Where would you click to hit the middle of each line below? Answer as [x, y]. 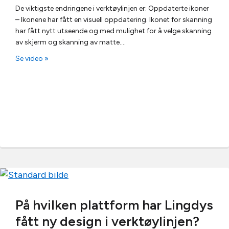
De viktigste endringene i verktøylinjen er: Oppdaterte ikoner [112, 8]
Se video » [32, 58]
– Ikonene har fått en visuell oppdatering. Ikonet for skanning [114, 19]
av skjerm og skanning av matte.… [71, 42]
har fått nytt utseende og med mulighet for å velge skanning [113, 31]
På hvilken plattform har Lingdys [114, 205]
